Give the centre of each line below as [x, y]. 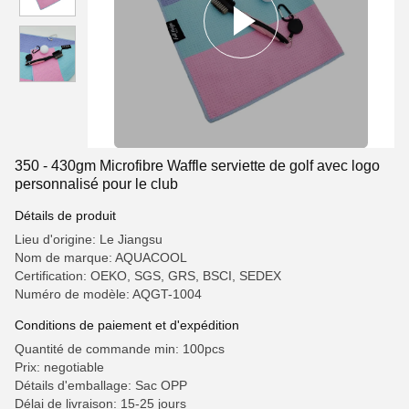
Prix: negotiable [59, 367]
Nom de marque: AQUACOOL [101, 257]
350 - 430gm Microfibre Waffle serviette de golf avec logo [197, 166]
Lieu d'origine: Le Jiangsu [89, 239]
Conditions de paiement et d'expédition [127, 325]
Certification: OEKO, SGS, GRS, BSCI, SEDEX [148, 276]
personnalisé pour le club [96, 184]
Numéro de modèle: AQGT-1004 [108, 294]
